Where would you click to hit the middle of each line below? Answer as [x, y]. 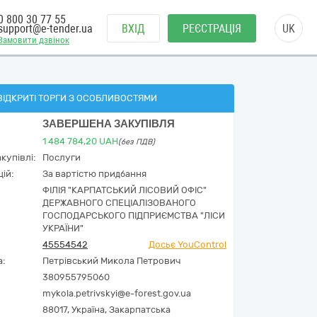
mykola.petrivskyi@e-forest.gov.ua [117, 293]
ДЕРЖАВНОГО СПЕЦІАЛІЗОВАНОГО [119, 203]
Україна [88, 310]
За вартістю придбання [94, 174]
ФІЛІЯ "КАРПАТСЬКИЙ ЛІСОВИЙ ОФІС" [125, 190]
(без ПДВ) [137, 142]
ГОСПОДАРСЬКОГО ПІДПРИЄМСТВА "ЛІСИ [134, 215]
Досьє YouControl [188, 244]
